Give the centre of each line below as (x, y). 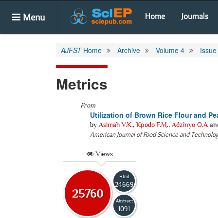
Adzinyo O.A (190, 125)
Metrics (82, 83)
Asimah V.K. (116, 125)
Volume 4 (170, 50)
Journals (195, 16)
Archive (129, 50)
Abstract (124, 200)
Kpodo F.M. (152, 125)
